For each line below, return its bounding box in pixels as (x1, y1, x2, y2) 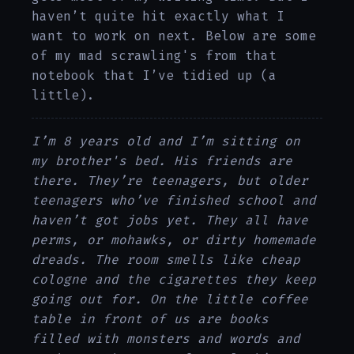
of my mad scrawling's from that (32, 47, 277, 65)
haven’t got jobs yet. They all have (32, 212, 308, 229)
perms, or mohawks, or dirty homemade (32, 232, 316, 249)
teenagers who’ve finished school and (32, 192, 316, 209)
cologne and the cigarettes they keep (32, 271, 316, 288)
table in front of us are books (32, 311, 269, 328)
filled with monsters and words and (32, 330, 300, 348)
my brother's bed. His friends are (32, 153, 292, 170)
